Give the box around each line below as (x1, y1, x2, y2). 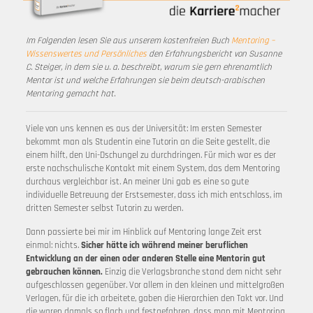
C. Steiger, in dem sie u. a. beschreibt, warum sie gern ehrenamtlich (25, 61, 272, 73)
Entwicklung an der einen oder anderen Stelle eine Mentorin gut (25, 253, 265, 264)
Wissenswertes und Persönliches (25, 48, 147, 59)
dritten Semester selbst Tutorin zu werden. (25, 203, 183, 214)
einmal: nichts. (25, 240, 81, 251)
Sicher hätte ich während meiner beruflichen (80, 240, 248, 251)
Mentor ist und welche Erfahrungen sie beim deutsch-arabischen (25, 75, 265, 86)
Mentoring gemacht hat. (25, 88, 115, 99)
